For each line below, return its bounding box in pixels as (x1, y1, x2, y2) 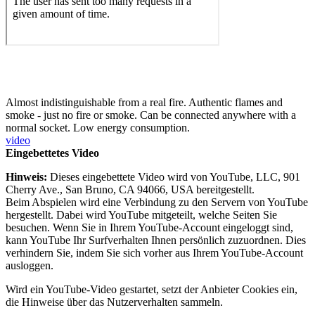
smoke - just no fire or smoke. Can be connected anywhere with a (6, 108, 296, 121)
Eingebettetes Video (6, 146, 99, 159)
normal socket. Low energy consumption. (6, 121, 190, 134)
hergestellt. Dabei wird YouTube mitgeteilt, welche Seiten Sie (6, 208, 277, 221)
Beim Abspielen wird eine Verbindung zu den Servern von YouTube (6, 195, 308, 208)
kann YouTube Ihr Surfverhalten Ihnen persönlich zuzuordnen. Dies (6, 233, 306, 246)
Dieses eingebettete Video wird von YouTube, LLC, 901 (47, 170, 300, 183)
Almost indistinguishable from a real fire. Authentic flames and (6, 96, 283, 108)
